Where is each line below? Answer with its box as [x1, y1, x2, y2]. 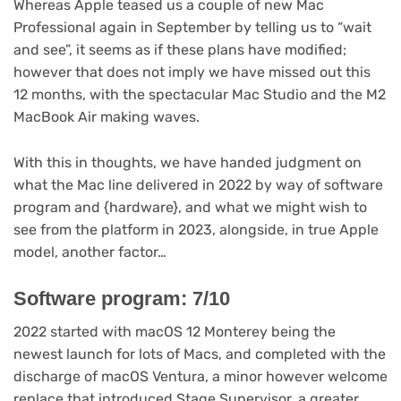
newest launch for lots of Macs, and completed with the [13, 346, 386, 363]
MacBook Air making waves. [13, 108, 200, 126]
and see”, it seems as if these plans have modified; [13, 41, 346, 59]
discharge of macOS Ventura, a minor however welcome [13, 368, 388, 386]
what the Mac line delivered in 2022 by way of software [13, 175, 383, 193]
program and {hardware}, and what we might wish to [13, 198, 367, 216]
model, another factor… [13, 243, 166, 260]
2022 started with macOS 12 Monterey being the [13, 323, 336, 341]
